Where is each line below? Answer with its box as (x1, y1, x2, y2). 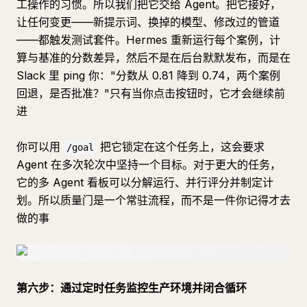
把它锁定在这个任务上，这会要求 (97, 140, 265, 153)
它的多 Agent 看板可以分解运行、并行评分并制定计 (16, 175, 273, 189)
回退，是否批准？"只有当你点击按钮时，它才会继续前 (16, 86, 285, 100)
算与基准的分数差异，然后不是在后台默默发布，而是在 (16, 51, 291, 64)
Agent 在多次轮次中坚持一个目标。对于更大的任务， (16, 158, 281, 171)
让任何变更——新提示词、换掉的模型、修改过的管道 (16, 15, 280, 29)
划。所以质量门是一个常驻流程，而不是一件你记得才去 (16, 193, 291, 207)
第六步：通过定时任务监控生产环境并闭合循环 (16, 281, 247, 295)
